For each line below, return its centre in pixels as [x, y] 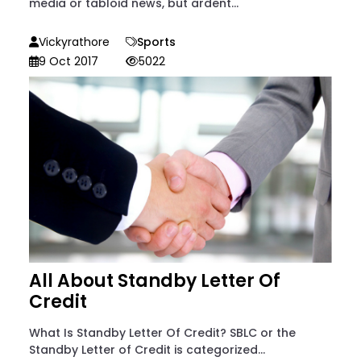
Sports [156, 41]
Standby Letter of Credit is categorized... [147, 350]
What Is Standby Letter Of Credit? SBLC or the [162, 333]
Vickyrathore [74, 41]
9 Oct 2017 [68, 61]
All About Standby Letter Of [155, 281]
